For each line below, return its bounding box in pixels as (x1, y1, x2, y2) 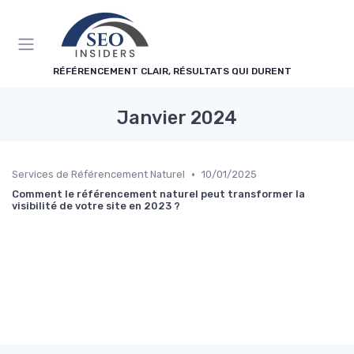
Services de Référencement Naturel (12, 168, 185, 180)
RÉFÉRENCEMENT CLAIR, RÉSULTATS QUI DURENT (53, 66, 292, 77)
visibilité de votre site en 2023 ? (12, 200, 180, 212)
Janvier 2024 (117, 107, 237, 129)
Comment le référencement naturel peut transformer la (12, 188, 305, 200)
